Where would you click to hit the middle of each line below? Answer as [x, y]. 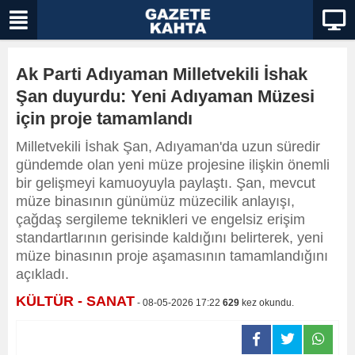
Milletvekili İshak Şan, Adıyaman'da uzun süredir [168, 147]
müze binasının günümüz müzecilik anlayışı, [155, 201]
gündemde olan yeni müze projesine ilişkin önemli [173, 165]
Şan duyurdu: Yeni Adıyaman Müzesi [165, 96]
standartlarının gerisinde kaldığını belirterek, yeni [170, 238]
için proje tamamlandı [104, 118]
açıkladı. [42, 274]
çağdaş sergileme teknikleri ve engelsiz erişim [160, 219]
